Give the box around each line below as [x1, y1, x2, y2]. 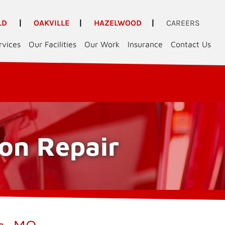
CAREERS [166, 18, 200, 28]
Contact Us [171, 40, 211, 49]
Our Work [84, 40, 120, 49]
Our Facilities [29, 40, 77, 49]
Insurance [128, 40, 163, 49]
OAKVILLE [34, 18, 70, 28]
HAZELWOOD [94, 18, 142, 28]
